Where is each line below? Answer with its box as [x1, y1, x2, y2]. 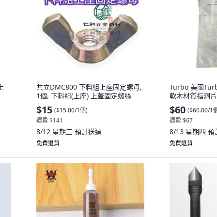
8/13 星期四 [170, 127, 208, 136]
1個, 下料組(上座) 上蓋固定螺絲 [36, 91, 131, 100]
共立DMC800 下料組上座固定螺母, [36, 82, 142, 92]
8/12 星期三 [36, 127, 75, 136]
